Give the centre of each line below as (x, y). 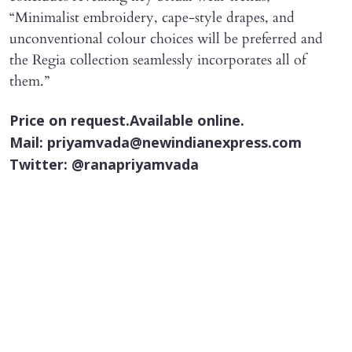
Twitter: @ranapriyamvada (104, 166)
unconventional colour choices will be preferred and (166, 38)
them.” (29, 81)
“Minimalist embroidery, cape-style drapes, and (152, 17)
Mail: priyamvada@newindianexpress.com (156, 144)
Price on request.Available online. (127, 122)
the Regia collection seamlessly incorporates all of (158, 60)
